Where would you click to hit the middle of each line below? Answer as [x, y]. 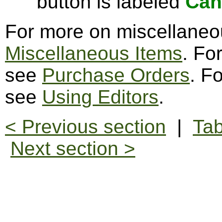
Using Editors [100, 97]
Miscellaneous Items [94, 53]
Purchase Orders [116, 75]
